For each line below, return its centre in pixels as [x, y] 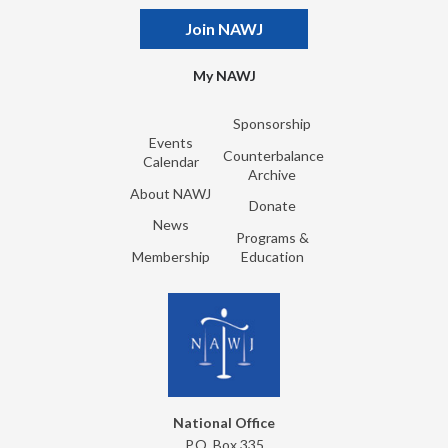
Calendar [170, 161]
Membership [170, 256]
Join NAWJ [224, 28]
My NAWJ [224, 75]
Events [170, 142]
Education [272, 256]
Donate [272, 205]
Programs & [272, 237]
